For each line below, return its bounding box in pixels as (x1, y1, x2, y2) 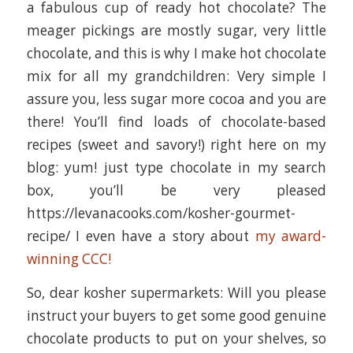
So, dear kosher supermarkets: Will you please (26, 284, 327, 303)
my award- (255, 226, 327, 245)
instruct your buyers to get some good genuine (26, 307, 327, 325)
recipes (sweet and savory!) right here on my (26, 135, 327, 154)
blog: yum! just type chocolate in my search (26, 158, 327, 176)
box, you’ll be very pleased (26, 180, 327, 199)
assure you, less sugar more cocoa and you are (26, 89, 327, 108)
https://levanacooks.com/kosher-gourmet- (26, 203, 295, 222)
